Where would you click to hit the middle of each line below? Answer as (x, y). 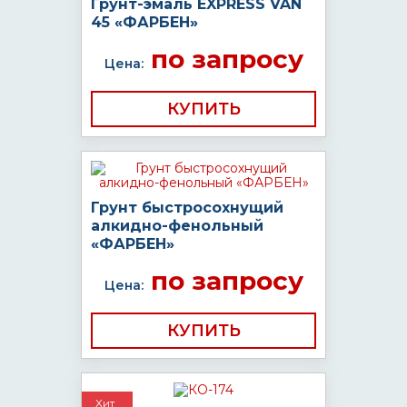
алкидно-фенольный (177, 226)
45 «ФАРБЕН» (144, 22)
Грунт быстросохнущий (187, 208)
